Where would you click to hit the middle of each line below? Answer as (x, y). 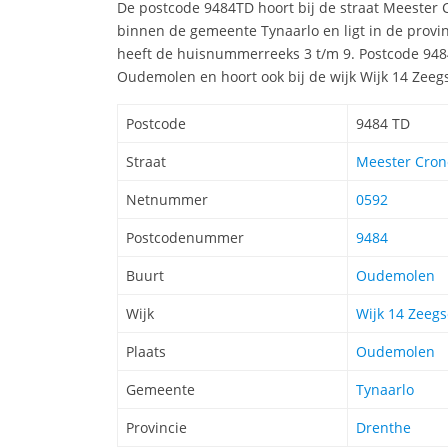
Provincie (156, 428)
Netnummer (167, 200)
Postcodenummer (185, 238)
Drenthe (383, 428)
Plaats (146, 352)
